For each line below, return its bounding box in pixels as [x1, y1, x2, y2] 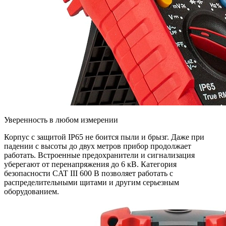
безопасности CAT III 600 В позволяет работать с [4, 169, 173, 178]
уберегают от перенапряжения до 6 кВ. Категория [4, 160, 177, 169]
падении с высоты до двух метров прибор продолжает [4, 142, 191, 151]
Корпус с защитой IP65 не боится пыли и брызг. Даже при [4, 133, 204, 142]
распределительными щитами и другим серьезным [4, 178, 179, 187]
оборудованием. [4, 187, 59, 196]
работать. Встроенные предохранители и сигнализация [4, 151, 195, 160]
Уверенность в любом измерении [4, 116, 118, 125]
